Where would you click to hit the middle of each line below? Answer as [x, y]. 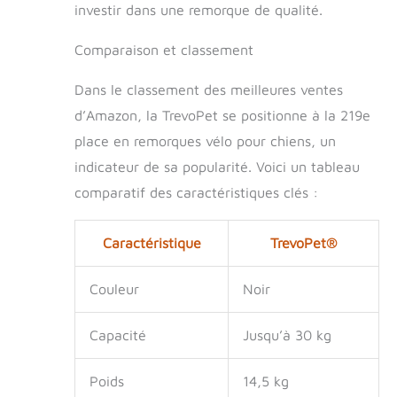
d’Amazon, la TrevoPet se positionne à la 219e [222, 116]
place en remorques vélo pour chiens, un [205, 141]
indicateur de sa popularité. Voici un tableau [217, 167]
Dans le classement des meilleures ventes [209, 90]
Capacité [118, 335]
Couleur [114, 289]
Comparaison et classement [164, 50]
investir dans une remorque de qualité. [198, 10]
